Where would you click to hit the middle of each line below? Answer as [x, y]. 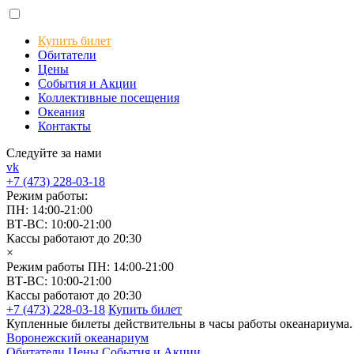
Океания [61, 112]
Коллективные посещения [109, 98]
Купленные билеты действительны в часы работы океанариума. [179, 324]
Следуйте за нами [54, 153]
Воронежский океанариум [77, 338]
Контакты [64, 126]
